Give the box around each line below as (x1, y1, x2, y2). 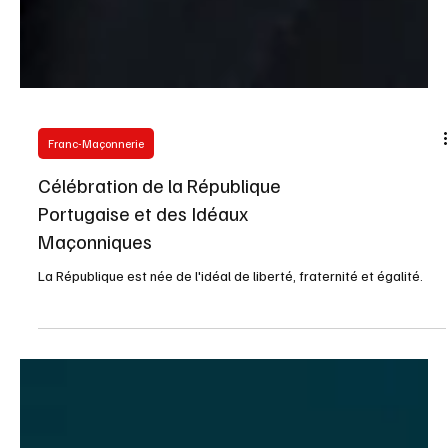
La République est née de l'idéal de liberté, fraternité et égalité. (38, 422, 423, 440)
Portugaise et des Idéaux (38, 355, 248, 382)
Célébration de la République (38, 327, 281, 354)
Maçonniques (38, 383, 152, 410)
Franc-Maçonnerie (48, 291, 144, 307)
